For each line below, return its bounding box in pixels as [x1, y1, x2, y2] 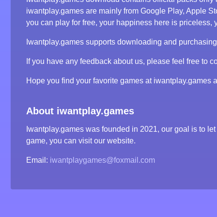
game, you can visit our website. [26, 137, 136, 145]
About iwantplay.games [26, 106, 134, 116]
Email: [26, 156, 50, 164]
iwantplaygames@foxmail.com [50, 156, 155, 164]
